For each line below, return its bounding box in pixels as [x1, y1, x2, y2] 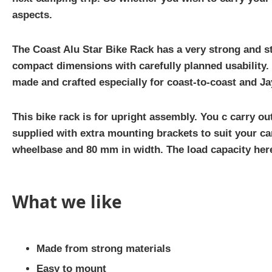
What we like [12, 190, 122, 213]
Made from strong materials [36, 243, 171, 254]
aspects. [12, 9, 52, 21]
